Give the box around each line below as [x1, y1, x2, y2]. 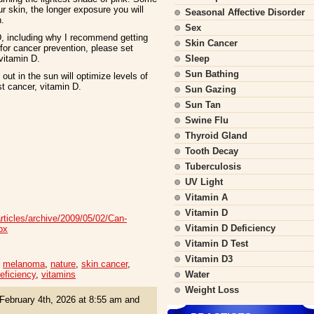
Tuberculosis [185, 161, 241, 172]
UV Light [185, 177, 223, 187]
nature [50, 259, 76, 269]
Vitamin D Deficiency [185, 223, 275, 233]
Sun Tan [185, 100, 221, 110]
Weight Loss [185, 285, 239, 295]
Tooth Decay [185, 146, 238, 156]
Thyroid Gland [185, 130, 247, 141]
